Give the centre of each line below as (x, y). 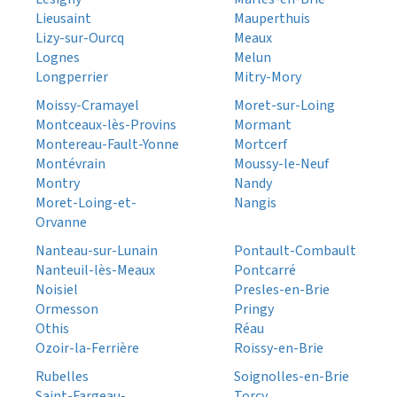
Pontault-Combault (295, 251)
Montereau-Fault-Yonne (107, 145)
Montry (58, 184)
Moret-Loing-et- (86, 203)
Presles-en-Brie (282, 290)
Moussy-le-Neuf (281, 164)
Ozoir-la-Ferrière (87, 349)
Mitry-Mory (268, 78)
